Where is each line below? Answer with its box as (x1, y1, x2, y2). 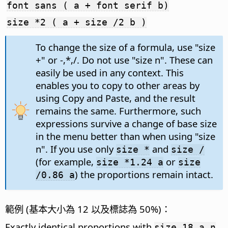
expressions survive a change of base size (35, 117, 217, 130)
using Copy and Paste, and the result (35, 92, 195, 105)
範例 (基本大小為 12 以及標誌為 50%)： (5, 203, 170, 216)
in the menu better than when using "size (35, 130, 215, 143)
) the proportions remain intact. (74, 168, 213, 181)
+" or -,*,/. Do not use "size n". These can (35, 53, 213, 67)
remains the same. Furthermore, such (35, 104, 201, 118)
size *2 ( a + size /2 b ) (7, 17, 147, 28)
